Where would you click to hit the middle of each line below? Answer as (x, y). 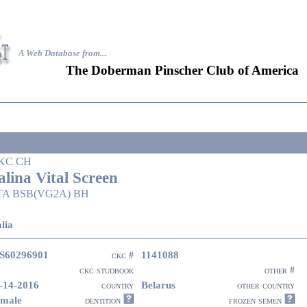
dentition (101, 300)
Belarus (158, 285)
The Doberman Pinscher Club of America (182, 70)
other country (266, 285)
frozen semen (257, 300)
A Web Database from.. (61, 53)
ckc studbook (107, 270)
